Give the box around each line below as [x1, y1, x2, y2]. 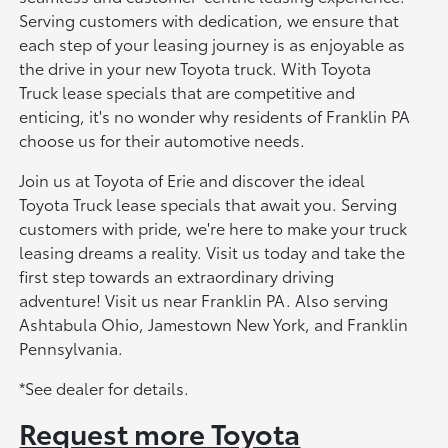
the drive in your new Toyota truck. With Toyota [19, 55, 372, 79]
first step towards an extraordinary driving [19, 263, 335, 287]
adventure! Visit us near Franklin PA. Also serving [19, 287, 389, 311]
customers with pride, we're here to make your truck [19, 215, 408, 239]
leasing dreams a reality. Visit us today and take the [19, 239, 406, 263]
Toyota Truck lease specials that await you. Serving [19, 191, 398, 215]
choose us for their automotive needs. [19, 127, 306, 151]
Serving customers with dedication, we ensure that [19, 7, 400, 31]
